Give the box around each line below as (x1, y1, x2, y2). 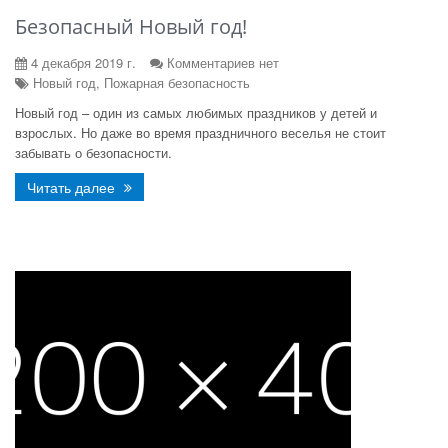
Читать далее (27, 177, 119, 197)
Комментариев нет (167, 53, 279, 72)
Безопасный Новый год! (15, 13, 247, 40)
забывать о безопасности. (15, 143, 176, 162)
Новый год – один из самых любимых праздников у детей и (15, 103, 377, 122)
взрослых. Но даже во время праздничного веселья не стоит (15, 123, 386, 142)
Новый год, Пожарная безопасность (29, 73, 250, 92)
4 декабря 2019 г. (27, 53, 136, 72)
